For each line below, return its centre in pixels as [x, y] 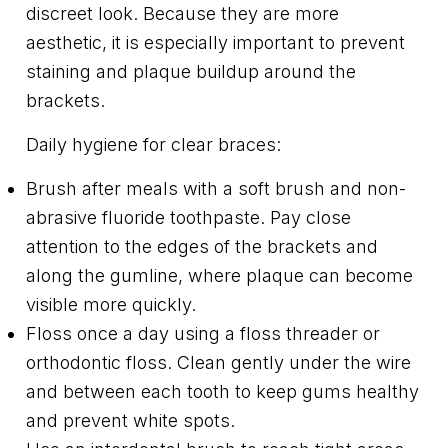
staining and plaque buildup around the [191, 72]
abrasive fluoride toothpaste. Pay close [188, 218]
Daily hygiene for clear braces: [153, 145]
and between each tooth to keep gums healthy [222, 392]
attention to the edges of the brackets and [202, 247]
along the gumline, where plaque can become [219, 276]
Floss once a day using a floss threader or [203, 334]
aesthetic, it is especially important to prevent [215, 43]
